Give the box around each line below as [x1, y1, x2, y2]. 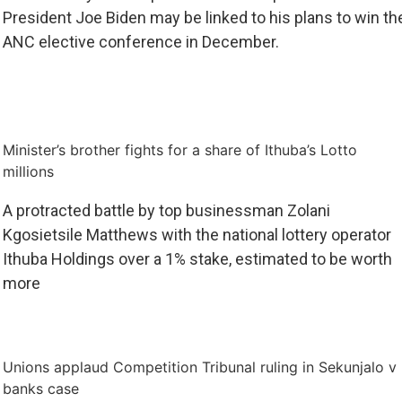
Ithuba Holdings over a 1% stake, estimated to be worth [2, 249, 392, 268]
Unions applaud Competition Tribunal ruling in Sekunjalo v [2, 357, 397, 376]
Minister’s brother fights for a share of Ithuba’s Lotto [2, 140, 357, 159]
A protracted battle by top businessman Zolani [2, 200, 330, 220]
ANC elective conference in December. [2, 31, 279, 51]
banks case [2, 379, 79, 398]
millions [2, 162, 54, 180]
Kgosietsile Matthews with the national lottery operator [2, 224, 391, 244]
